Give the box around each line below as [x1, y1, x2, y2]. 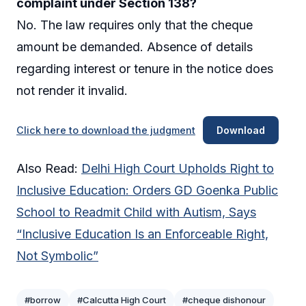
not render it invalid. [16, 83, 128, 98]
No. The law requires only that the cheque [16, 17, 253, 32]
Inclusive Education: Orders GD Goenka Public [16, 183, 278, 198]
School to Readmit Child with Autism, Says [16, 205, 256, 220]
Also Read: [16, 161, 81, 176]
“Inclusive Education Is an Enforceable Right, [16, 227, 268, 242]
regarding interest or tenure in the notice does [16, 61, 273, 76]
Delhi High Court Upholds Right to [81, 161, 274, 176]
